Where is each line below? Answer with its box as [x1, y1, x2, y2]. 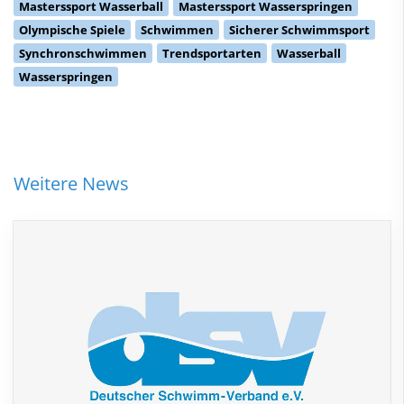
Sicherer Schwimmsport [229, 21, 370, 38]
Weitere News [14, 170, 129, 196]
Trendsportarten [162, 44, 262, 61]
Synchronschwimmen [19, 44, 147, 61]
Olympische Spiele [19, 21, 125, 38]
